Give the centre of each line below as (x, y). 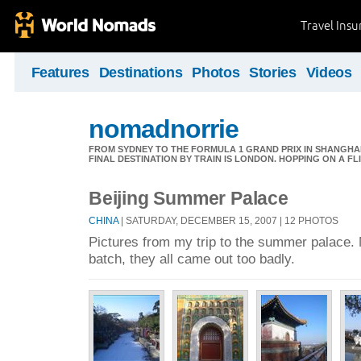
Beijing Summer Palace (189, 198)
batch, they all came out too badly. (192, 259)
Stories (273, 73)
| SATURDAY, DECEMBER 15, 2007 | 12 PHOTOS (228, 220)
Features (60, 73)
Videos (329, 73)
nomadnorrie (164, 129)
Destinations (141, 73)
